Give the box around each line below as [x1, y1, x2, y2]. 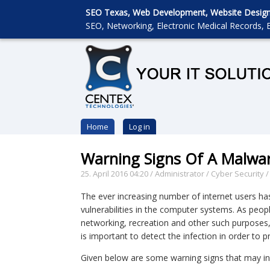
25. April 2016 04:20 [81, 168, 149, 179]
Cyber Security [211, 168, 265, 179]
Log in [129, 121, 151, 132]
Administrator [155, 168, 205, 179]
